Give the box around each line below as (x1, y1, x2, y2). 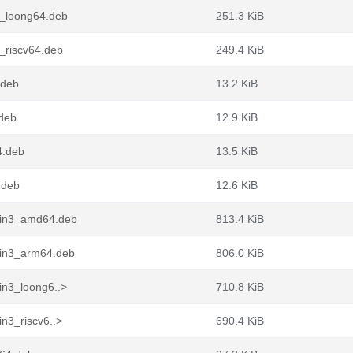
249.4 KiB (216, 43, 264, 56)
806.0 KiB (216, 247, 264, 259)
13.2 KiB (216, 77, 258, 90)
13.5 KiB (216, 145, 258, 158)
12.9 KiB (216, 111, 258, 124)
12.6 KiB (216, 179, 258, 191)
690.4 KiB (216, 314, 264, 327)
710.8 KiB (216, 281, 264, 293)
